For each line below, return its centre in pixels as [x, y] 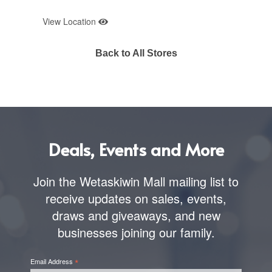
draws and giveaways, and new [136, 215]
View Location [70, 21]
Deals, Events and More [136, 149]
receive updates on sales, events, [136, 198]
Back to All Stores [136, 53]
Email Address [53, 261]
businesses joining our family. [136, 232]
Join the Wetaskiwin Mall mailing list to [136, 181]
